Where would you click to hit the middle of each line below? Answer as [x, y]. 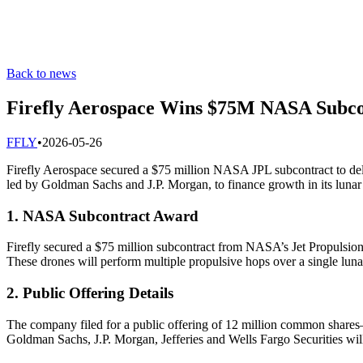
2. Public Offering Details [90, 293]
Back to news [41, 73]
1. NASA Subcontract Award [102, 216]
